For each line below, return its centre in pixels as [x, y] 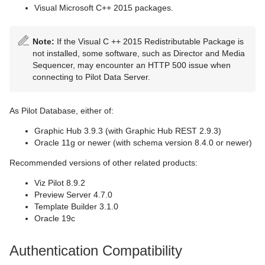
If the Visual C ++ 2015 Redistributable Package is [149, 41]
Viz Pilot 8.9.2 [60, 183]
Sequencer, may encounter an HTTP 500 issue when [132, 65]
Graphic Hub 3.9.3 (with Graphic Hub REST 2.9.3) [128, 131]
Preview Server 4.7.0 [73, 195]
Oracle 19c [55, 218]
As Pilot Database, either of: [62, 111]
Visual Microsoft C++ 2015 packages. [104, 8]
